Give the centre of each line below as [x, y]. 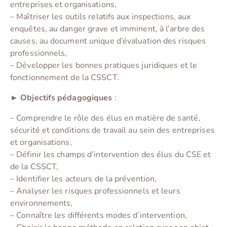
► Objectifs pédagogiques [61, 98]
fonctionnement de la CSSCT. [65, 78]
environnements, [42, 203]
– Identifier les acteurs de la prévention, [84, 179]
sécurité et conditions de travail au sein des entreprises [112, 130]
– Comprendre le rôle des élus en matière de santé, [105, 118]
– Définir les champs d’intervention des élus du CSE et [111, 155]
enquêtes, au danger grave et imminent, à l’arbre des [108, 29]
